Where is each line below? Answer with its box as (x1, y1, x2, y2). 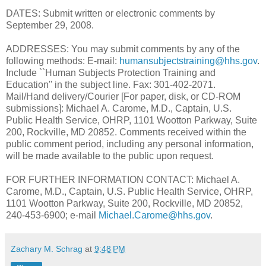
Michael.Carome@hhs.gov (99, 210, 210, 220)
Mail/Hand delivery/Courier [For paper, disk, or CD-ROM (6, 91, 240, 102)
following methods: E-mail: (6, 55, 119, 66)
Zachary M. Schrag (11, 243, 83, 254)
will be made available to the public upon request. (6, 150, 214, 161)
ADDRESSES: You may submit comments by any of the (6, 43, 240, 54)
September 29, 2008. (6, 20, 94, 30)
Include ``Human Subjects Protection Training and (6, 67, 216, 78)
